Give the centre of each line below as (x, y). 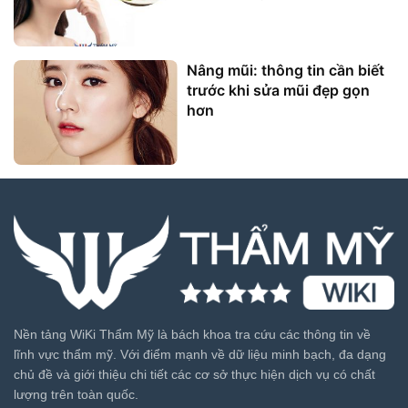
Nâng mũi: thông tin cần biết (286, 71)
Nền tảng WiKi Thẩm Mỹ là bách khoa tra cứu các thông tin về (192, 335)
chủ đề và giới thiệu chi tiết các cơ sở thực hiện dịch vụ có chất (194, 375)
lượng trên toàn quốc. (76, 395)
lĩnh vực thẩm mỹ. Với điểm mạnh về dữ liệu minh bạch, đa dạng (200, 355)
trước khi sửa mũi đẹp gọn (278, 91)
